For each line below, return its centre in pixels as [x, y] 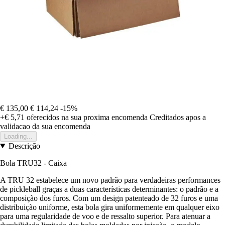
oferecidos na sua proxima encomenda [86, 117]
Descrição [24, 146]
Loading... [18, 136]
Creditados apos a [178, 117]
